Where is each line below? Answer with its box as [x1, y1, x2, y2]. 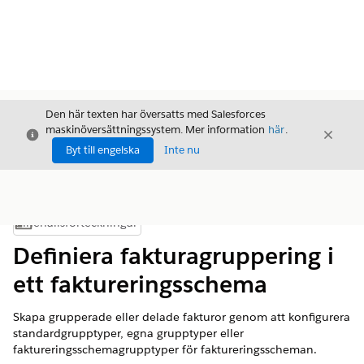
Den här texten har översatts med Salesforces [45, 107, 266, 121]
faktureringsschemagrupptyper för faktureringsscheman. [13, 342, 317, 357]
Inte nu [164, 143, 200, 157]
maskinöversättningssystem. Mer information [45, 123, 267, 136]
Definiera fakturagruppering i [13, 241, 334, 271]
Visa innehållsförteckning [76, 219, 197, 234]
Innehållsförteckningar [15, 215, 137, 230]
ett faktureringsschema [13, 270, 267, 299]
